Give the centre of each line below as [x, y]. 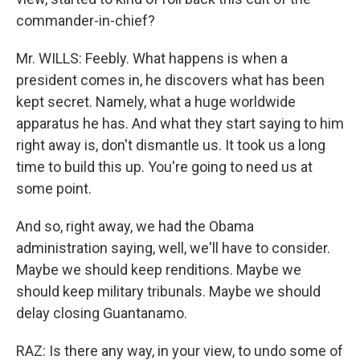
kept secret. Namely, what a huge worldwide [156, 102]
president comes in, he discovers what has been [170, 80]
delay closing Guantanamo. [102, 313]
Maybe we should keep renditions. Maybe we [159, 270]
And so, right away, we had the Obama [135, 226]
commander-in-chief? [86, 20]
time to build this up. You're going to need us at [164, 167]
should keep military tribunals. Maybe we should [168, 291]
